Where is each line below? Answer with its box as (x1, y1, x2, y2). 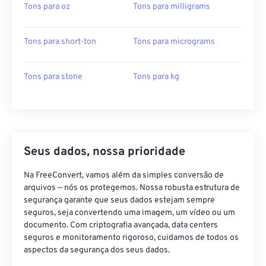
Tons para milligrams (133, 2, 210, 12)
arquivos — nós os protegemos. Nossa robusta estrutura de (24, 183, 240, 193)
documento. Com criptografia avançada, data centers (24, 220, 218, 230)
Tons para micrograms (133, 37, 215, 47)
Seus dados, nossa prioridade (24, 144, 185, 160)
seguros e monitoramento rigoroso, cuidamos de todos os (24, 233, 239, 243)
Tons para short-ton (24, 37, 96, 47)
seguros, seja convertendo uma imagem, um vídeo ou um (24, 208, 235, 218)
